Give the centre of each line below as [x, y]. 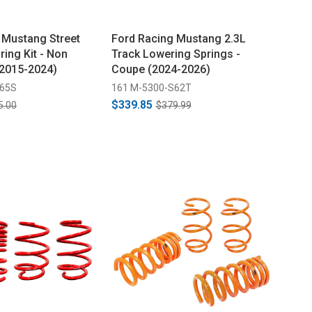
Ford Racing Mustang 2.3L [178, 38]
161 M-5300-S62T [151, 87]
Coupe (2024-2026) [161, 69]
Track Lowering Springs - [175, 54]
